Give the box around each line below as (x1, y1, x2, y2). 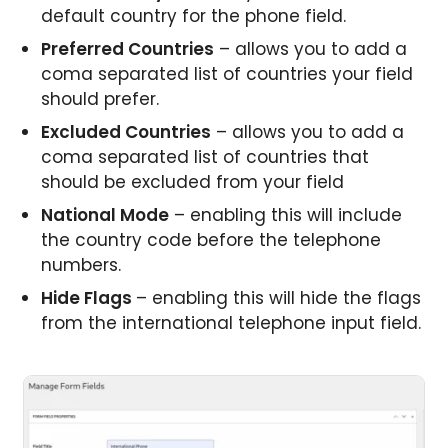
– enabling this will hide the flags (136, 286, 421, 311)
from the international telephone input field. (41, 311, 421, 336)
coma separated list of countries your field (41, 62, 413, 87)
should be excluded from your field (41, 170, 344, 195)
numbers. (41, 253, 121, 278)
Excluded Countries (41, 120, 211, 145)
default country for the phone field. (41, 4, 346, 29)
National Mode (41, 203, 169, 228)
